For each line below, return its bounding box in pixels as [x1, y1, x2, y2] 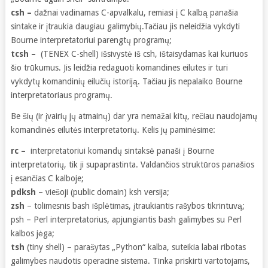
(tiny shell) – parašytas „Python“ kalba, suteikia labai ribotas [24, 242, 246, 252]
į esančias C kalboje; [10, 173, 84, 183]
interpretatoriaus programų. [10, 90, 112, 100]
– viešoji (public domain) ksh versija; [35, 187, 169, 197]
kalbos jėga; [10, 228, 54, 238]
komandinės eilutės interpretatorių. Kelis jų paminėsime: [10, 124, 215, 135]
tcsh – [10, 48, 38, 59]
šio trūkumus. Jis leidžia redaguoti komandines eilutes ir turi [10, 62, 228, 72]
